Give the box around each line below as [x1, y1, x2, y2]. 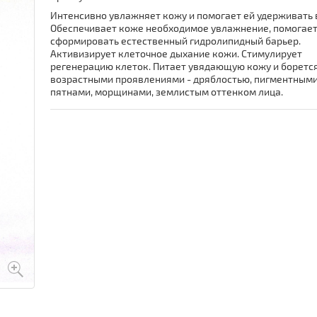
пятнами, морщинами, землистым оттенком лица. [50, 86, 284, 98]
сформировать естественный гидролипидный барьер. [50, 35, 301, 47]
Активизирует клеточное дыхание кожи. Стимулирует [50, 47, 303, 59]
